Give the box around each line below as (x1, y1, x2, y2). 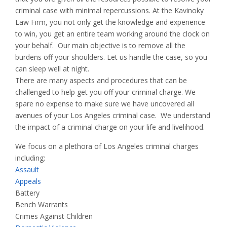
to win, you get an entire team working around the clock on (15, 29, 210, 39)
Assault (15, 165, 39, 175)
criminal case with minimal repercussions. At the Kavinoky (15, 6, 204, 16)
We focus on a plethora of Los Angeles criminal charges (15, 141, 199, 152)
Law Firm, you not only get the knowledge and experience (15, 17, 205, 27)
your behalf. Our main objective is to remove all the (15, 41, 185, 51)
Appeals (15, 176, 41, 186)
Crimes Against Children (15, 211, 93, 221)
